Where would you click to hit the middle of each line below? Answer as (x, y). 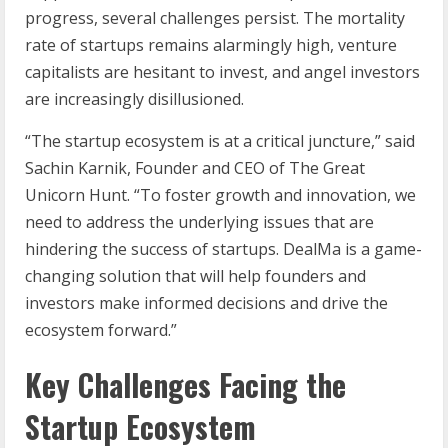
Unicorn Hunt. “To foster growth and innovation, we (220, 194)
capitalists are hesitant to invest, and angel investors (222, 71)
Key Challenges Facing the (185, 384)
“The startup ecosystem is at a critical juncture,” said (220, 140)
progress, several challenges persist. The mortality (215, 17)
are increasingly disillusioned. (134, 98)
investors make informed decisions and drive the (206, 302)
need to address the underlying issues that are (199, 221)
